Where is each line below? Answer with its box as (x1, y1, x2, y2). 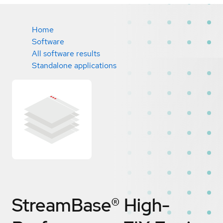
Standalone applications (32, 60, 116, 71)
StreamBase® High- (12, 193, 170, 217)
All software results (32, 48, 100, 59)
